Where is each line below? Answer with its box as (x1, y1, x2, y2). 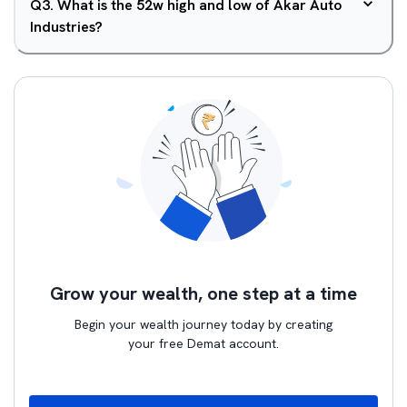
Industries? (30, 17, 103, 36)
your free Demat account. (128, 335, 279, 352)
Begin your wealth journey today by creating (74, 316, 333, 333)
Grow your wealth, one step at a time (50, 282, 357, 305)
